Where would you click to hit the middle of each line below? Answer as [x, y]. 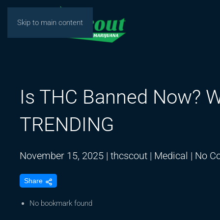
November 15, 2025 [62, 156]
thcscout [129, 156]
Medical [171, 156]
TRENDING [67, 124]
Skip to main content [50, 23]
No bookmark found [61, 204]
